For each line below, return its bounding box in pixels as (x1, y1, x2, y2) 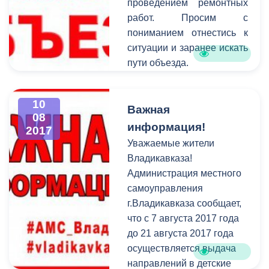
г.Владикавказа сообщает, (127, 198, 242, 208)
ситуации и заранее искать (127, 43, 248, 53)
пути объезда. (127, 58, 192, 68)
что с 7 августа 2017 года (127, 213, 240, 223)
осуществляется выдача (127, 243, 237, 253)
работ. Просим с (127, 13, 248, 23)
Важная (127, 103, 171, 116)
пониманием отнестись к (127, 28, 248, 38)
